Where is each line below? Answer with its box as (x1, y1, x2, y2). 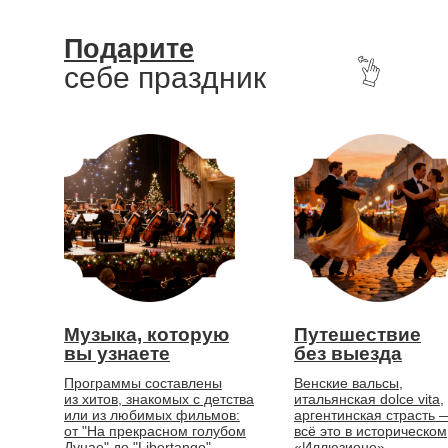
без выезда (294, 343, 402, 364)
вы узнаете (64, 343, 170, 364)
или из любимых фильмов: (64, 407, 240, 423)
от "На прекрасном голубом (64, 423, 246, 439)
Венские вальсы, (294, 375, 403, 391)
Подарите (64, 34, 194, 64)
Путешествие (294, 324, 421, 345)
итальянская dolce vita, (294, 391, 444, 407)
